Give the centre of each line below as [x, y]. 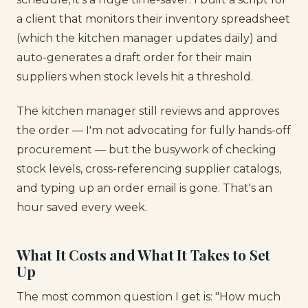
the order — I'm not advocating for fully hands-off [154, 131]
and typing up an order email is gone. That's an [144, 188]
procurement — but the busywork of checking [146, 150]
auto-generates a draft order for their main [134, 57]
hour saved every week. [82, 208]
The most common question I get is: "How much [148, 297]
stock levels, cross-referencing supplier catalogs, [149, 169]
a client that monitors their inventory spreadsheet [153, 19]
